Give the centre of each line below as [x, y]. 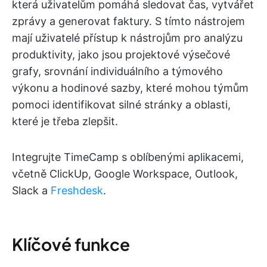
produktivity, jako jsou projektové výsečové [121, 55]
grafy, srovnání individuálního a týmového [117, 72]
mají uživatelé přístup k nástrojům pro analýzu [127, 38]
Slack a [31, 191]
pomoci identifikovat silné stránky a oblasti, [121, 105]
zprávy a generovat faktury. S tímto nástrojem [128, 21]
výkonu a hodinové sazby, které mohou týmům [130, 88]
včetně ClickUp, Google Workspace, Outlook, [125, 174]
